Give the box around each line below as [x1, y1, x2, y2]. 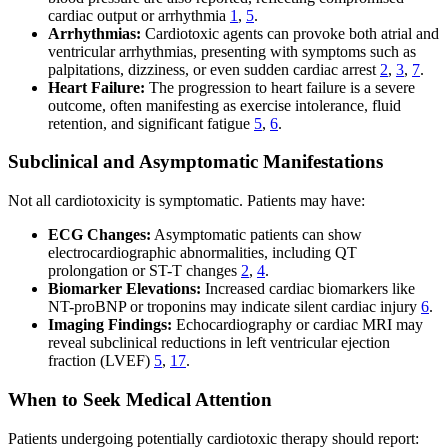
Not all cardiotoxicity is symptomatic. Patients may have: [8, 192, 365, 210]
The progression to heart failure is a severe [145, 78, 415, 96]
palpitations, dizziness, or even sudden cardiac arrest [48, 60, 380, 78]
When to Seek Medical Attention [8, 388, 272, 410]
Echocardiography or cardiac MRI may [172, 316, 423, 334]
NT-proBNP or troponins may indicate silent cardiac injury [48, 298, 421, 316]
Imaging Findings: [48, 316, 172, 334]
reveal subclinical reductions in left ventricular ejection [48, 334, 390, 352]
